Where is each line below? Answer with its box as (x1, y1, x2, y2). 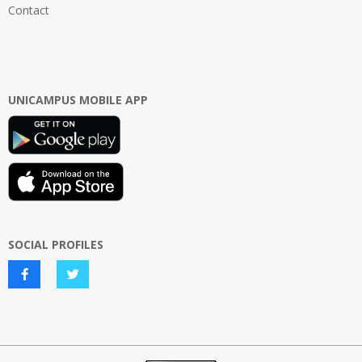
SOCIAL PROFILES (8, 236, 103, 252)
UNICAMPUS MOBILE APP (8, 91, 148, 107)
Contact (8, 2, 49, 18)
